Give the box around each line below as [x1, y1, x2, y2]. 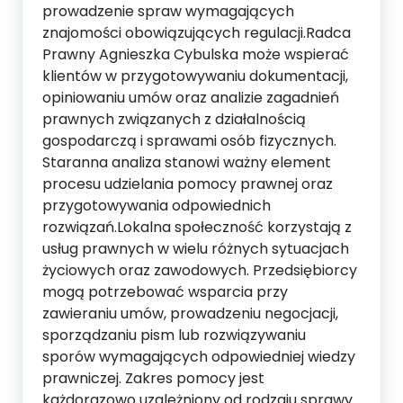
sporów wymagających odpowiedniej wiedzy [42, 345, 355, 367]
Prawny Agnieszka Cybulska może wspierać [42, 43, 349, 65]
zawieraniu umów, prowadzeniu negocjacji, [42, 302, 338, 324]
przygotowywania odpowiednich [42, 194, 271, 216]
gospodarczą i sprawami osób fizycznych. [42, 130, 336, 151]
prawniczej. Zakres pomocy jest [42, 367, 264, 389]
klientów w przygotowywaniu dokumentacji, [42, 65, 348, 86]
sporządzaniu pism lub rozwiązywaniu [42, 324, 306, 345]
